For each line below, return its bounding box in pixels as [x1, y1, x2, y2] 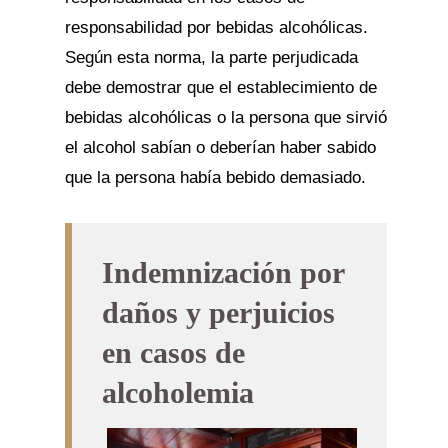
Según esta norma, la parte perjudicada [64, 48, 358, 67]
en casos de [101, 336, 245, 369]
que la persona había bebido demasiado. [64, 168, 366, 187]
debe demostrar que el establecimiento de [64, 78, 377, 97]
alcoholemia [101, 376, 254, 409]
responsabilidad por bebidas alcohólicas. [64, 18, 368, 37]
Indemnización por [101, 256, 344, 289]
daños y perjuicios [101, 296, 335, 329]
